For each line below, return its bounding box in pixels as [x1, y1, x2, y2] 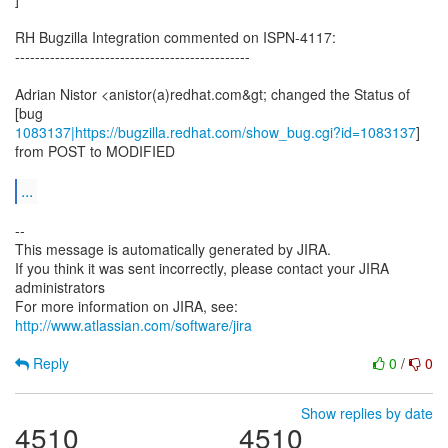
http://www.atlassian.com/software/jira [15, 315, 252, 335]
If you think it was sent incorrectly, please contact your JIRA [15, 258, 389, 278]
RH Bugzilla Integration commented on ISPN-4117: [15, 27, 336, 47]
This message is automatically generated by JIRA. [15, 239, 331, 259]
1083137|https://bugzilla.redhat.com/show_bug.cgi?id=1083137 [15, 122, 416, 142]
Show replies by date [301, 403, 433, 423]
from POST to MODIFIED [15, 141, 175, 161]
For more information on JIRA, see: [15, 296, 238, 316]
